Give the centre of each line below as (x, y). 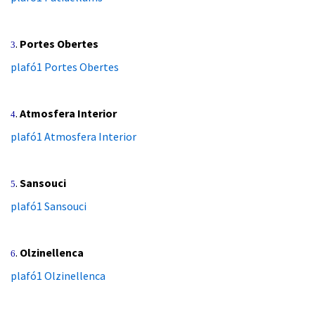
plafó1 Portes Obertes (65, 67)
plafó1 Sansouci (49, 206)
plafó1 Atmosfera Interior (73, 137)
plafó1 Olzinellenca (58, 276)
